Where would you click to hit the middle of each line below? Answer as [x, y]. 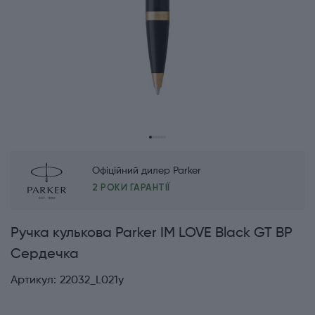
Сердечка [45, 255]
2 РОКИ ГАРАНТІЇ [131, 188]
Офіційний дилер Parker [147, 171]
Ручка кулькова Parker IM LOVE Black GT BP [152, 234]
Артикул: [33, 281]
